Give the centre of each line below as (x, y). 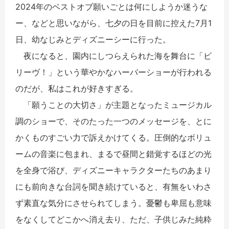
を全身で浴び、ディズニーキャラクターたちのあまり (113, 170)
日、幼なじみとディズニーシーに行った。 (93, 39)
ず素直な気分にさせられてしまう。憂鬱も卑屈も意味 (113, 203)
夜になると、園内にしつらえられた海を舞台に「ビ (113, 55)
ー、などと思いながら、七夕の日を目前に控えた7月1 (113, 23)
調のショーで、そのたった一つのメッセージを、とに (113, 121)
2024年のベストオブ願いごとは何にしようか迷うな (111, 6)
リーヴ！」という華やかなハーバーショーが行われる (113, 72)
